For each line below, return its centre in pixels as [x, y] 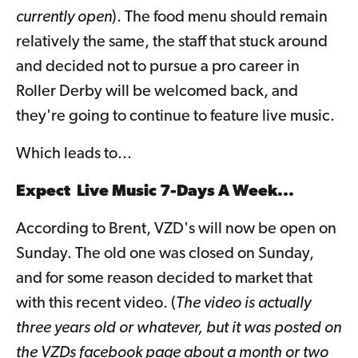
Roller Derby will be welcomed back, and [157, 92]
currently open [64, 18]
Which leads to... [74, 155]
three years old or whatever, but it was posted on [179, 329]
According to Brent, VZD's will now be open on [176, 230]
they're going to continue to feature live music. [175, 117]
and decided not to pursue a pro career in [158, 68]
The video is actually [243, 304]
